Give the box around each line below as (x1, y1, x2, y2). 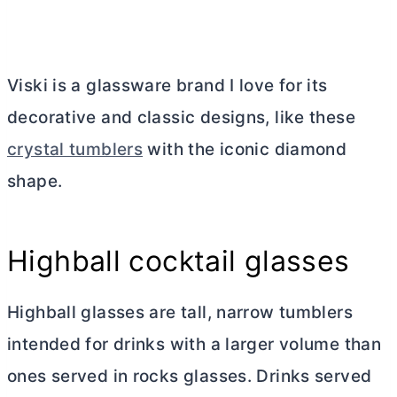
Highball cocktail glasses (7, 244, 350, 279)
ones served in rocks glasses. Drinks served (7, 366, 372, 387)
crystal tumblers (7, 139, 144, 160)
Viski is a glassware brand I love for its (7, 75, 328, 97)
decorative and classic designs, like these (7, 107, 355, 128)
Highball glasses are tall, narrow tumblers (7, 302, 353, 323)
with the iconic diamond (143, 139, 347, 160)
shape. (7, 171, 67, 192)
